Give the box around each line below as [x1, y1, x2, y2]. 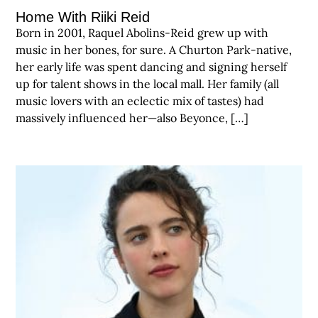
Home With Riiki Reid [16, 9, 150, 25]
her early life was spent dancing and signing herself [16, 59, 287, 74]
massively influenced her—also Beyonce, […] [16, 110, 249, 125]
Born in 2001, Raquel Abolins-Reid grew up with [16, 25, 269, 40]
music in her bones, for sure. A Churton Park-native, [16, 42, 292, 57]
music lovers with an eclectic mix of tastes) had [16, 93, 265, 108]
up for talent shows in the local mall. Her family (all [16, 76, 280, 91]
